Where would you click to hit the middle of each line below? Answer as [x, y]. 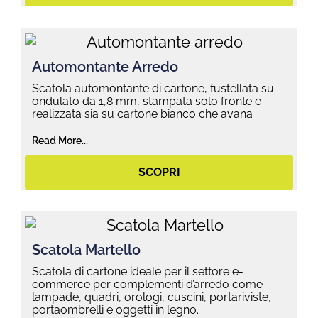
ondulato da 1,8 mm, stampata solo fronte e [147, 101]
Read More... [60, 140]
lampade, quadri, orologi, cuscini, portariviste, [152, 297]
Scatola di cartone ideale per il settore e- [138, 271]
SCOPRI [159, 172]
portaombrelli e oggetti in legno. [115, 309]
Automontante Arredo [105, 66]
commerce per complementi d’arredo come [147, 284]
